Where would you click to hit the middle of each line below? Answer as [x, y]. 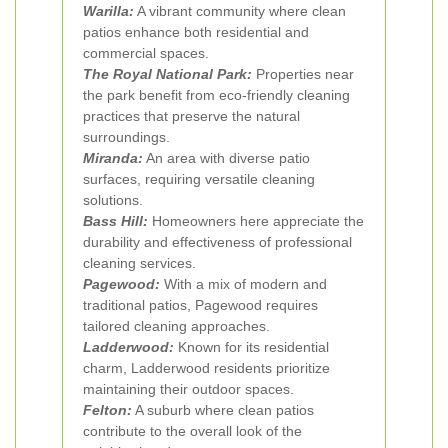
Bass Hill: [115, 221]
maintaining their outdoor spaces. [188, 389]
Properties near [303, 74]
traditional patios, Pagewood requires [200, 305]
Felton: [107, 410]
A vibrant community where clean [240, 11]
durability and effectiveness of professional [217, 242]
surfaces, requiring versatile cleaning [199, 179]
